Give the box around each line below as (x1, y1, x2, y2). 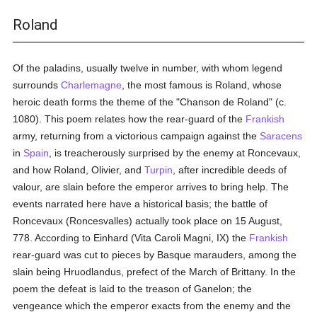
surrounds (13, 79, 62, 91)
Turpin (144, 164, 173, 175)
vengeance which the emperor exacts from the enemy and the (13, 300, 292, 311)
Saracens (260, 130, 303, 142)
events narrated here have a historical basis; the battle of (13, 198, 268, 209)
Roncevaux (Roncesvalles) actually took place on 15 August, (13, 215, 283, 226)
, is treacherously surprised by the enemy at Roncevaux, (49, 147, 301, 158)
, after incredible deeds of (173, 164, 287, 175)
